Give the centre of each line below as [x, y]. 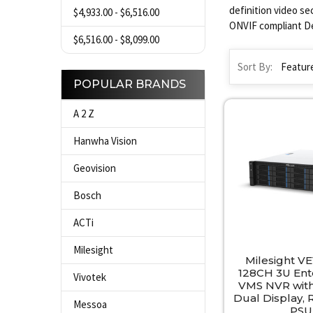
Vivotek [89, 277]
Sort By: [255, 66]
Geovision [94, 168]
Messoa [90, 304]
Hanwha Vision [105, 141]
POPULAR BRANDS [129, 85]
